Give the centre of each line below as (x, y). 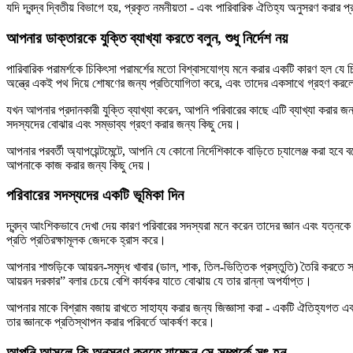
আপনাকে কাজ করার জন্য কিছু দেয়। (79, 165)
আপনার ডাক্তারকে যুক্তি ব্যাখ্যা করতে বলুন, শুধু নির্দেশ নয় (147, 38)
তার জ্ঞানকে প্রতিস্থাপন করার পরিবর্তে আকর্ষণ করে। (111, 322)
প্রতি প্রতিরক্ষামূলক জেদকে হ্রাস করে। (86, 240)
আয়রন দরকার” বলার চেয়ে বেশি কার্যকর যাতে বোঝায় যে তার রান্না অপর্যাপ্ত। (159, 281)
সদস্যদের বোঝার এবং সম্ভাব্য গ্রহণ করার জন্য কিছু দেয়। (124, 124)
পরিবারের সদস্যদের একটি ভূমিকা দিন (95, 195)
